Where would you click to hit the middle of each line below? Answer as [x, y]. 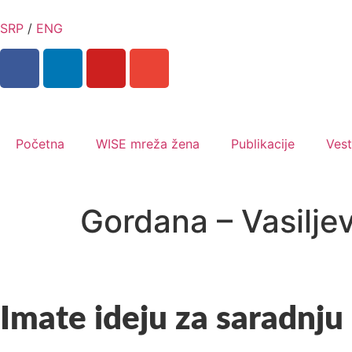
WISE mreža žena [148, 144]
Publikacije [263, 144]
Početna [40, 144]
